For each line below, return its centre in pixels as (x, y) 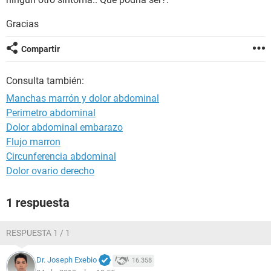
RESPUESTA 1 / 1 (38, 233)
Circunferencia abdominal (61, 156)
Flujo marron (33, 142)
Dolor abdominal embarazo (64, 127)
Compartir (41, 49)
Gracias (22, 24)
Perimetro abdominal (51, 113)
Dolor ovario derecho (50, 171)
